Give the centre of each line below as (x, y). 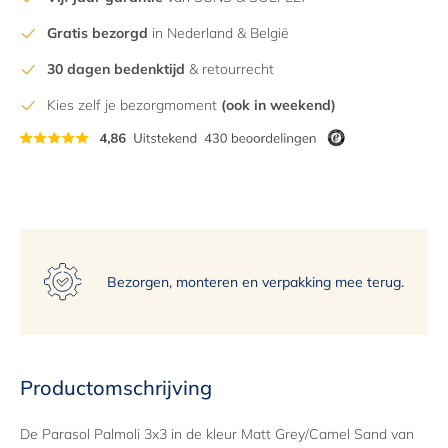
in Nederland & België (218, 33)
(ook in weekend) (278, 105)
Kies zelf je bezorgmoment (134, 105)
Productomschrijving (116, 388)
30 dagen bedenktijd (116, 69)
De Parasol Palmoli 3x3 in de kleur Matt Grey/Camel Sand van (217, 434)
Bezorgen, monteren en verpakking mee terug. (255, 281)
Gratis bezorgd (97, 33)
